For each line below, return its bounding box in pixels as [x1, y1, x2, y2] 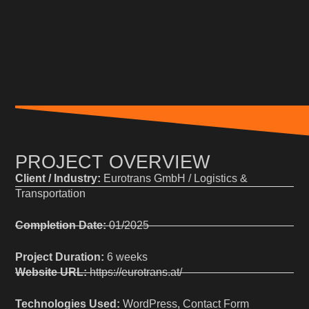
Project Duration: [15, 251, 105, 263]
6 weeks [104, 251, 148, 263]
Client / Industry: [15, 172, 101, 185]
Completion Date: [15, 219, 107, 232]
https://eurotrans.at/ [87, 266, 183, 279]
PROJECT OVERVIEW [15, 151, 210, 173]
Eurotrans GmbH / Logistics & [101, 172, 248, 185]
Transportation [15, 188, 86, 200]
